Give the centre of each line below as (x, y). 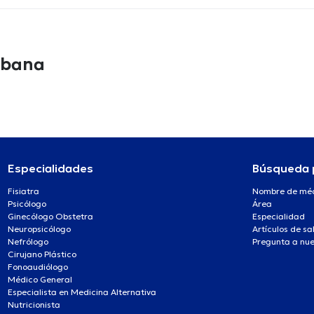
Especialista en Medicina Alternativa (82, 292)
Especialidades (50, 168)
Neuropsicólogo (39, 229)
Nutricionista (34, 305)
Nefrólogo (28, 241)
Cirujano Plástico (42, 254)
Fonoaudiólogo (38, 267)
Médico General (40, 279)
